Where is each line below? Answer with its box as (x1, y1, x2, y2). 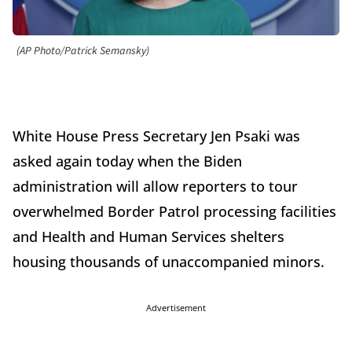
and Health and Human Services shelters (13, 227, 284, 247)
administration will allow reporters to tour (13, 177, 298, 196)
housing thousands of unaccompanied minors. (13, 252, 328, 272)
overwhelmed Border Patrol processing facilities (13, 202, 336, 222)
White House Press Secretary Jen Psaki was (13, 126, 300, 146)
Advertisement (146, 302, 206, 314)
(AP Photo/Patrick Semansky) (16, 43, 149, 60)
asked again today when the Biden (13, 152, 242, 171)
